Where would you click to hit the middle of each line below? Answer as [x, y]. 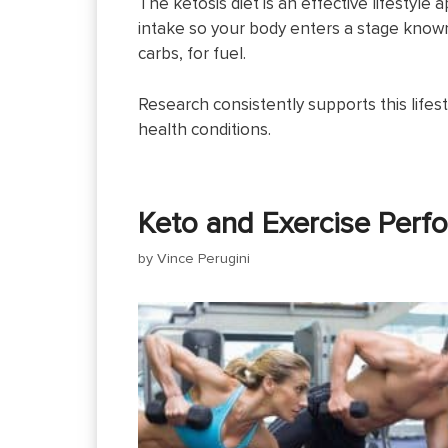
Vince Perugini [203, 257]
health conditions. [204, 128]
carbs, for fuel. [192, 53]
